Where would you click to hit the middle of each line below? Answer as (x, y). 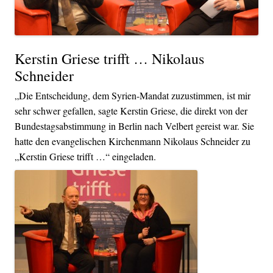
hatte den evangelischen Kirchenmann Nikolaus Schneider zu (133, 141)
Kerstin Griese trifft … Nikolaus (109, 59)
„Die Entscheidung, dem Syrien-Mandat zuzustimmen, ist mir (133, 96)
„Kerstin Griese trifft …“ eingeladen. (85, 157)
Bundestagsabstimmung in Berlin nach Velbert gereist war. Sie (134, 126)
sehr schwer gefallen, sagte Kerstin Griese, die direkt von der (131, 111)
